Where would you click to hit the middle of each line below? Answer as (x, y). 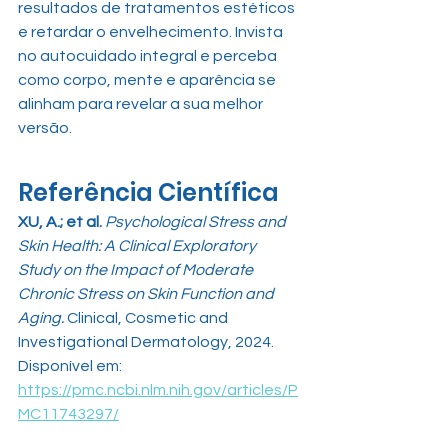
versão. (45, 128)
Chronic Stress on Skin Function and (147, 294)
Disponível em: (71, 366)
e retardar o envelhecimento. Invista (152, 32)
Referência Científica (148, 193)
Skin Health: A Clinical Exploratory (138, 246)
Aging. (41, 318)
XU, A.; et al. (60, 222)
